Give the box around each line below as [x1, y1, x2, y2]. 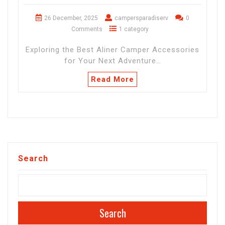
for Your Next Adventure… [64, 56, 161, 65]
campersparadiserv [115, 15, 168, 22]
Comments [71, 26, 102, 33]
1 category [119, 26, 149, 33]
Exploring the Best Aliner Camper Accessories [26, 45, 199, 54]
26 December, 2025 [44, 15, 98, 22]
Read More [91, 75, 134, 84]
